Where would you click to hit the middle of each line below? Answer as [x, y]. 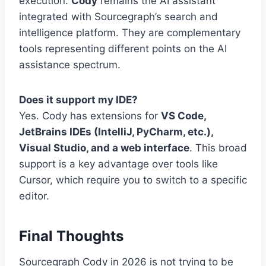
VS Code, [183, 116]
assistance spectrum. [70, 65]
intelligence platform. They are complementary [130, 33]
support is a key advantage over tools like [118, 164]
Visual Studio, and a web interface [104, 148]
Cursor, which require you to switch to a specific [133, 180]
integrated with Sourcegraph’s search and [118, 17]
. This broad [218, 148]
